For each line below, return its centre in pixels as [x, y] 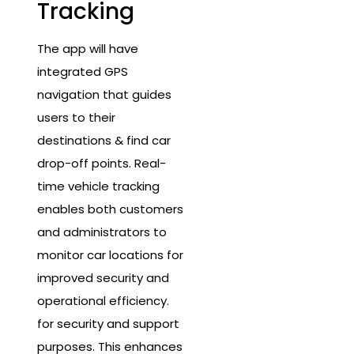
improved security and [103, 278]
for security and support [108, 324]
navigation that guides [104, 95]
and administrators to [102, 232]
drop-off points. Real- [102, 164]
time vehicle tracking [98, 186]
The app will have [88, 49]
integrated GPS [83, 72]
